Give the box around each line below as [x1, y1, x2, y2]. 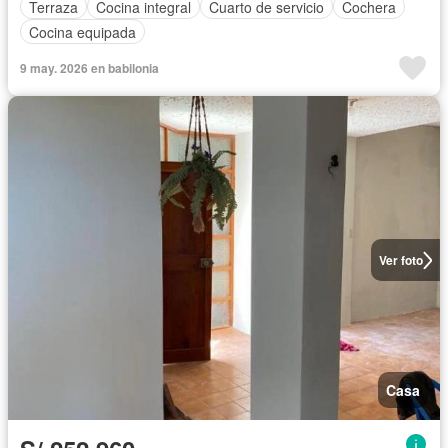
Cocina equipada [29, 21, 136, 42]
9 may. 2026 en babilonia [20, 59, 159, 78]
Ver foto [378, 251, 423, 270]
